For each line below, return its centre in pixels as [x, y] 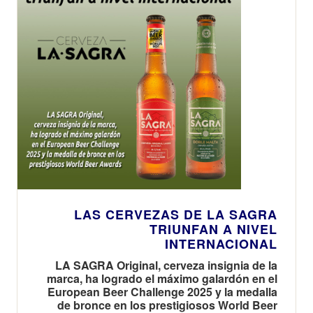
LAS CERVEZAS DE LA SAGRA [176, 214]
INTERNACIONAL [221, 243]
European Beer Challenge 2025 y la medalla [162, 291]
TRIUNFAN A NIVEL [213, 229]
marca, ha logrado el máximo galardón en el [162, 278]
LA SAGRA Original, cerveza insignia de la [166, 265]
